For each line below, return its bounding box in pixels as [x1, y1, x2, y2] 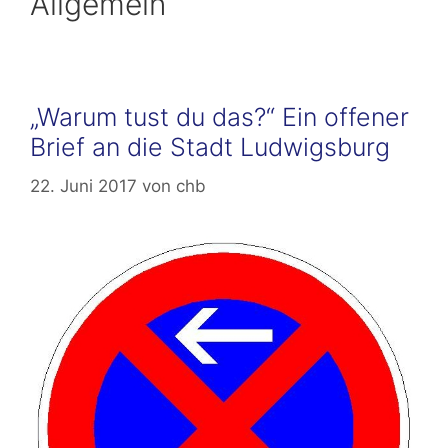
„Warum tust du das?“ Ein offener [30, 102, 409, 132]
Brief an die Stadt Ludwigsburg [30, 132, 390, 162]
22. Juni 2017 [30, 175, 137, 196]
